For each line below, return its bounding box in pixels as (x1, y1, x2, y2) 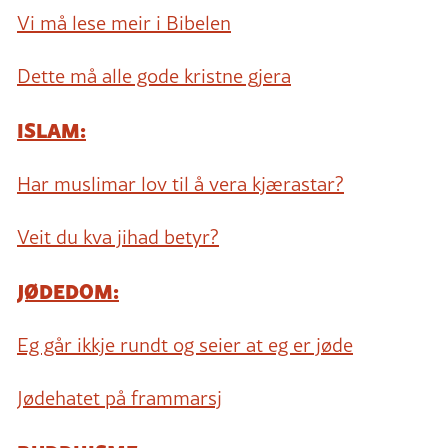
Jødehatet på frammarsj (17, 384, 222, 413)
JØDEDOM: (17, 275, 119, 306)
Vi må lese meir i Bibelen (17, 9, 231, 38)
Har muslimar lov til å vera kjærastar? (17, 170, 344, 199)
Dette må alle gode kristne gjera (17, 62, 291, 91)
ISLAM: (17, 114, 86, 145)
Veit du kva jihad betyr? (17, 223, 219, 252)
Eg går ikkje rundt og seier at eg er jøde (17, 331, 353, 360)
